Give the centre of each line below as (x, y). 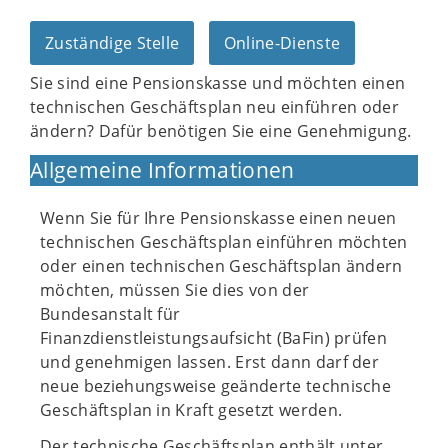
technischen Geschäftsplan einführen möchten (224, 242)
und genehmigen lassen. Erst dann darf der (210, 362)
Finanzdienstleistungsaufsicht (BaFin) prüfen (214, 338)
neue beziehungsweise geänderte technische (216, 386)
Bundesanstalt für (110, 314)
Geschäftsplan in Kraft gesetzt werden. (191, 410)
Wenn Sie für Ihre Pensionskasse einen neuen (218, 218)
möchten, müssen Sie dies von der (175, 290)
